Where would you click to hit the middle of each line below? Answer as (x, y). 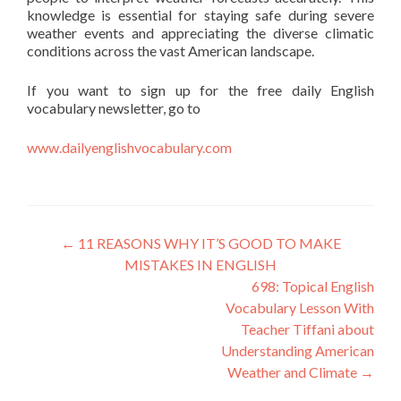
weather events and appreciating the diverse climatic (200, 33)
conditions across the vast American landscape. (171, 51)
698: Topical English (313, 286)
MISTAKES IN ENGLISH (200, 264)
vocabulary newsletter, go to (114, 108)
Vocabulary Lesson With (300, 307)
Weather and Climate (294, 372)
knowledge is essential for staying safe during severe (200, 15)
